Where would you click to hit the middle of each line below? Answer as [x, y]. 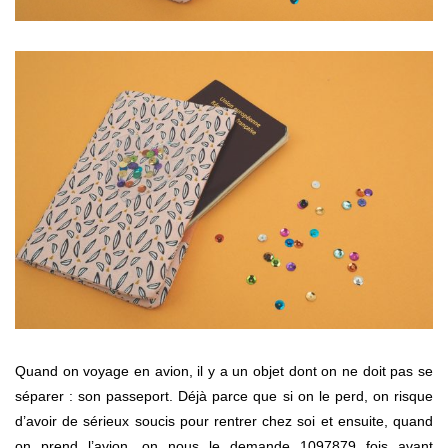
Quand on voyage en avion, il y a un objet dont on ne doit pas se [224, 371]
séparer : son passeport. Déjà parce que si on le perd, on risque [224, 396]
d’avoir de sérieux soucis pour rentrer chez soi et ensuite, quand [224, 421]
